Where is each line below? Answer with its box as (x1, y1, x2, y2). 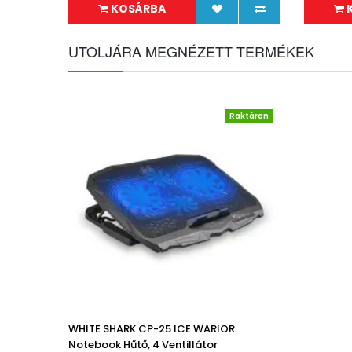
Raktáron (229, 110, 269, 122)
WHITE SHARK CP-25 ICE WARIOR (68, 321, 235, 336)
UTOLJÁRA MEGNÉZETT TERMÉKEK (68, 41, 314, 61)
